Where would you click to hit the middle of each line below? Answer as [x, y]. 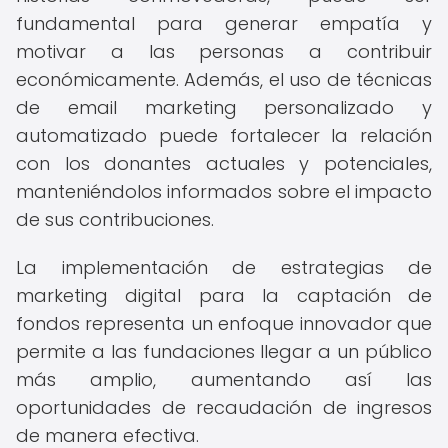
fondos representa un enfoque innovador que [224, 323]
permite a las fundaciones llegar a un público [224, 351]
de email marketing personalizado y [224, 107]
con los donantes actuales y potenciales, [224, 163]
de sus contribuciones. [115, 219]
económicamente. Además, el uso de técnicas [224, 79]
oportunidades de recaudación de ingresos [224, 407]
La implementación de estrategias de [224, 267]
